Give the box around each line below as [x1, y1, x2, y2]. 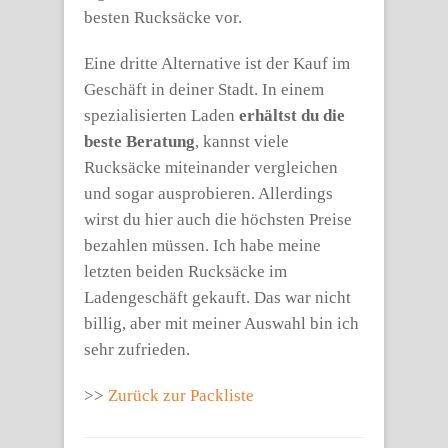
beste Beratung [84, 132, 195, 151]
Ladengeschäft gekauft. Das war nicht [84, 288, 351, 307]
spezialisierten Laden [84, 106, 239, 125]
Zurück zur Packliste [108, 386, 254, 405]
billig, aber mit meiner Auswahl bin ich [84, 314, 359, 333]
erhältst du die [239, 106, 345, 125]
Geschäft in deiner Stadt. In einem [84, 80, 324, 99]
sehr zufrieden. [84, 340, 190, 359]
